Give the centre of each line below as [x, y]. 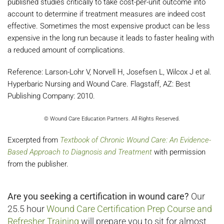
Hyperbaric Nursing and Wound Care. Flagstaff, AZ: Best [99, 84]
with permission [180, 152]
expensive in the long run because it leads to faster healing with [111, 38]
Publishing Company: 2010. [52, 96]
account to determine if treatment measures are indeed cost [106, 14]
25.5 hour [27, 209]
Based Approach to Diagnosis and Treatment [80, 152]
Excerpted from [34, 140]
